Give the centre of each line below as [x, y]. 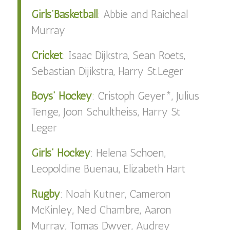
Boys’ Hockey [61, 96]
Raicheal [168, 14]
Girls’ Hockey [61, 153]
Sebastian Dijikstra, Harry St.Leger [107, 71]
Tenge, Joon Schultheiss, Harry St [106, 112]
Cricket [47, 55]
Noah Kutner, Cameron [118, 194]
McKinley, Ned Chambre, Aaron [101, 210]
